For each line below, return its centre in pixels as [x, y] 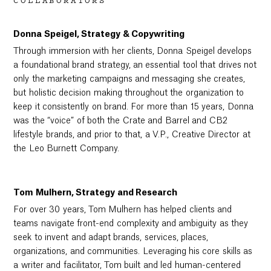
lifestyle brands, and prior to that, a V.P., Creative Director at [132, 135]
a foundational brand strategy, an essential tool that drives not [135, 66]
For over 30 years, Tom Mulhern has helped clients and [123, 210]
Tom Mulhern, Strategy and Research [96, 193]
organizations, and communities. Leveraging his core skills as [133, 251]
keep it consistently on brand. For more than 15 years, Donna [133, 107]
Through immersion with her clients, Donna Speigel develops [133, 52]
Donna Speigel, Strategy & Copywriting [99, 35]
